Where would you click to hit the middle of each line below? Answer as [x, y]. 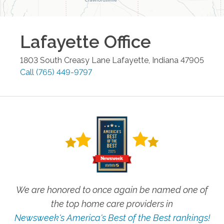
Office [125, 42]
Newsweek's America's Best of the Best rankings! [112, 217]
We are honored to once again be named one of [112, 189]
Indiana [165, 60]
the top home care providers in [112, 203]
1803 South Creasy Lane [65, 60]
